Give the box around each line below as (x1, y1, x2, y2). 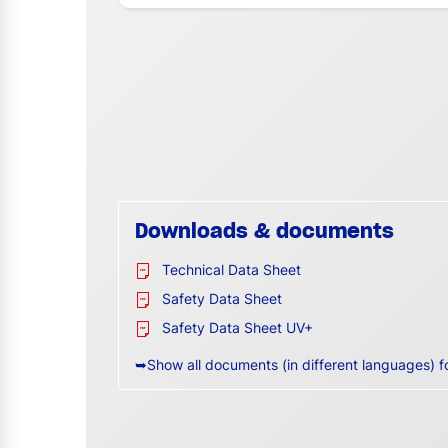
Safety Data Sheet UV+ (162, 319, 313, 337)
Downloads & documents (135, 217, 394, 244)
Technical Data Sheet (162, 261, 301, 279)
